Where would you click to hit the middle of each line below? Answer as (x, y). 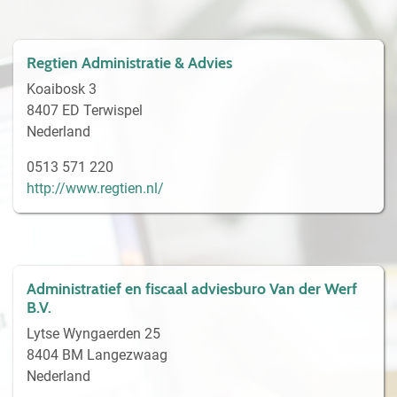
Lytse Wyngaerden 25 (93, 333)
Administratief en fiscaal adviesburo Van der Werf (192, 288)
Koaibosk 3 (62, 89)
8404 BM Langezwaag (97, 354)
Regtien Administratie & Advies (129, 62)
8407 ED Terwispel (85, 110)
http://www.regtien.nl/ (95, 188)
